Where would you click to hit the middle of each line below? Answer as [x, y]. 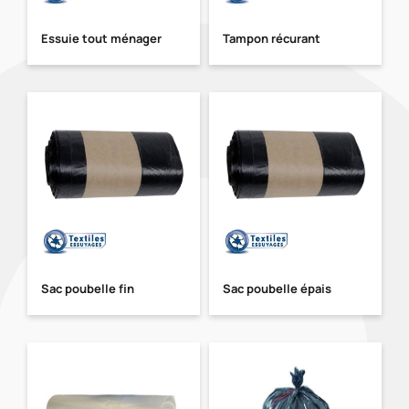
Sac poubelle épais [277, 288]
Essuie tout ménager [101, 38]
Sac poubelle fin [88, 288]
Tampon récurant [272, 38]
